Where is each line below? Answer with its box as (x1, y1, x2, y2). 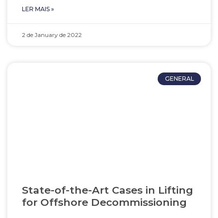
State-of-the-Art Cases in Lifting (22, 184, 193, 196)
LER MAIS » (22, 5, 54, 13)
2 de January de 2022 (22, 31, 82, 38)
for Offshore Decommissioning (22, 196, 187, 208)
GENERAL (164, 75, 194, 83)
